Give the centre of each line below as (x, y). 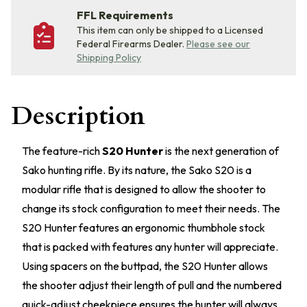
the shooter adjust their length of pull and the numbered (152, 285)
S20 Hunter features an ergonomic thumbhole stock (144, 228)
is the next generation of (221, 151)
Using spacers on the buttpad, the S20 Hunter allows (145, 266)
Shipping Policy (109, 58)
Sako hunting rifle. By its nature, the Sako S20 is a (137, 170)
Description (78, 116)
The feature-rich (62, 151)
